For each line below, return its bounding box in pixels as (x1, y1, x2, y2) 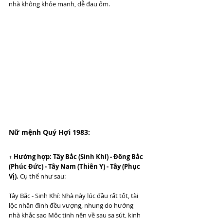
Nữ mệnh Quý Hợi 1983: (9, 127, 90, 137)
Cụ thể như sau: (18, 171, 66, 181)
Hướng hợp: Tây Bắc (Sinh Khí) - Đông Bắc (14, 152, 145, 161)
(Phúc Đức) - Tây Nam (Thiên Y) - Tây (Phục (9, 162, 142, 171)
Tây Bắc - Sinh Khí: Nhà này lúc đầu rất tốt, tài (9, 191, 140, 200)
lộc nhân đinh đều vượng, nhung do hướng (9, 200, 135, 210)
